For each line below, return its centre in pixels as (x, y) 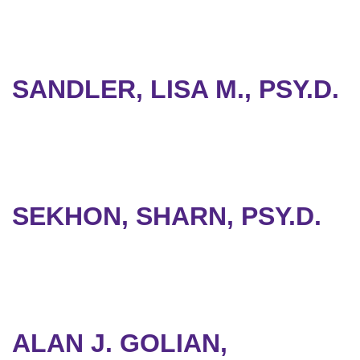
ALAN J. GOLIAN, (120, 344)
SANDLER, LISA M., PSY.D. (176, 90)
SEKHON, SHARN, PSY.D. (167, 217)
